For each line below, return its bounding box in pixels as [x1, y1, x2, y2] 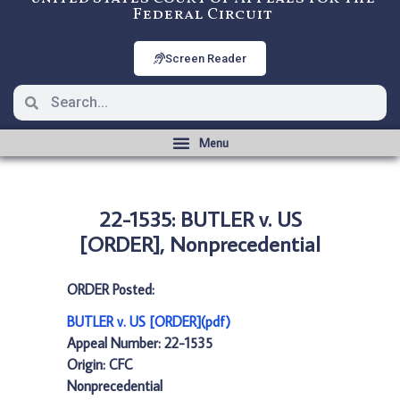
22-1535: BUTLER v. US [98, 204, 302, 232]
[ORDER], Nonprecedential [79, 229, 321, 257]
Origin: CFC [67, 355, 133, 373]
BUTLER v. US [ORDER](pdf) [67, 312, 230, 330]
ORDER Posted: [67, 280, 154, 298]
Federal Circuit [132, 4, 272, 26]
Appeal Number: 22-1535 [67, 334, 212, 352]
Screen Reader [165, 52, 246, 65]
